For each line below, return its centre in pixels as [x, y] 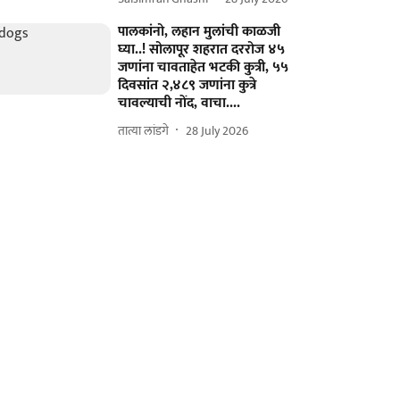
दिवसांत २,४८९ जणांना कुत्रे [187, 85]
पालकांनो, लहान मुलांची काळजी [200, 32]
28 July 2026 [217, 130]
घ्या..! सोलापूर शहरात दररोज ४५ [202, 50]
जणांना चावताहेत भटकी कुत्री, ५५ [204, 67]
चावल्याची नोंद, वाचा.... [179, 103]
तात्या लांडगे [144, 130]
